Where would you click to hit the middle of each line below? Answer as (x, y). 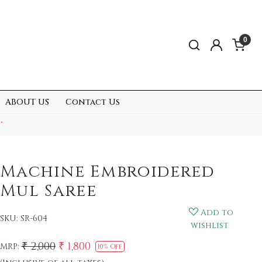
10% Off (110, 246)
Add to (217, 212)
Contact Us (93, 102)
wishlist (210, 225)
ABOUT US (27, 102)
